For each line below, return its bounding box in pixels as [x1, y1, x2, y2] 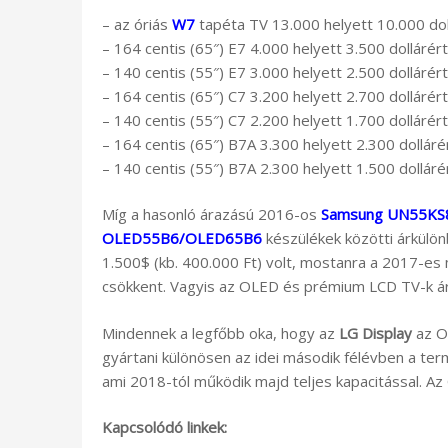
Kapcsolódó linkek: [102, 417, 227, 438]
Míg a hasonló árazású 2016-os [102, 204, 321, 225]
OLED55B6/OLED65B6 [102, 228, 262, 249]
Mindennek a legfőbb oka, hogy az [102, 322, 339, 343]
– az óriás [102, 13, 172, 34]
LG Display [339, 322, 412, 343]
